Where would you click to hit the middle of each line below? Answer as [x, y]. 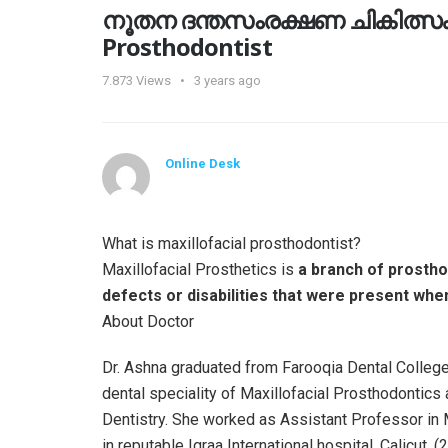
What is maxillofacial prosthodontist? [231, 243]
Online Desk [202, 163]
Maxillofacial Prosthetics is [200, 269]
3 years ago [227, 80]
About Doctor [148, 321]
